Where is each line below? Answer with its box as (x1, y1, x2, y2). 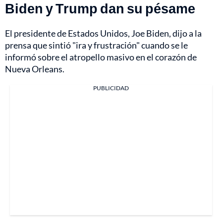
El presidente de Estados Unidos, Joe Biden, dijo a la (5, 27, 202, 39)
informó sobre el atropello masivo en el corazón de (5, 51, 197, 62)
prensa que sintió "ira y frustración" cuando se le (5, 39, 188, 51)
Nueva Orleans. (5, 63, 64, 74)
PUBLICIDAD (93, 84, 129, 92)
